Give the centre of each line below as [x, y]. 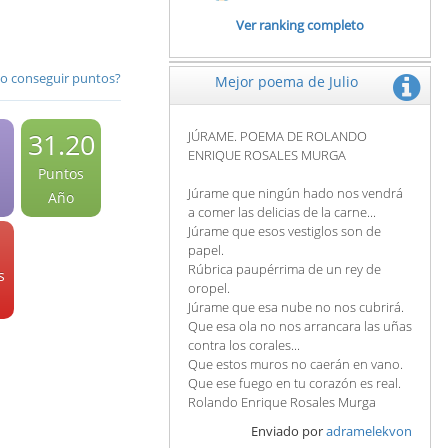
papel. [206, 250]
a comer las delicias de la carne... [282, 212]
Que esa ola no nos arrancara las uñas [300, 326]
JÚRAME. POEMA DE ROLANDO [277, 136]
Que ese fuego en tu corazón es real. [294, 383]
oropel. [209, 288]
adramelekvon [369, 431]
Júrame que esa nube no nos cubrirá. [296, 307]
